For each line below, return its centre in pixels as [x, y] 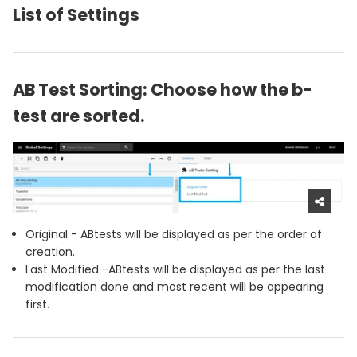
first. [37, 304]
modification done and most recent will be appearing [175, 286]
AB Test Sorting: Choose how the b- [163, 89]
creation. [50, 251]
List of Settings [76, 14]
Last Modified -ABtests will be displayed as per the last [175, 269]
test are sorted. [78, 116]
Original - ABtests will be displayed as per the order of [174, 234]
